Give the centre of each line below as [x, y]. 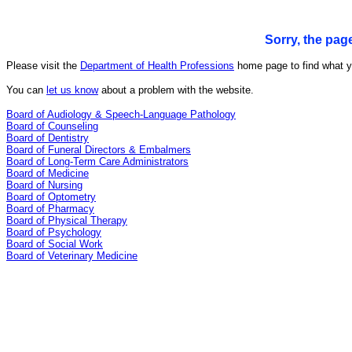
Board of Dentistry [48, 138]
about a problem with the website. [176, 90]
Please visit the [43, 66]
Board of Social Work [55, 244]
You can [26, 90]
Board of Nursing [44, 185]
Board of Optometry [51, 197]
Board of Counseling [52, 126]
